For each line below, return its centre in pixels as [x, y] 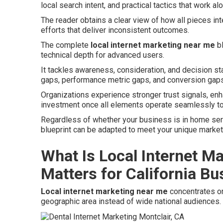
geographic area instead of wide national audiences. [131, 201]
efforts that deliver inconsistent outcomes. [115, 30]
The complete [66, 45]
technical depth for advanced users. [103, 55]
